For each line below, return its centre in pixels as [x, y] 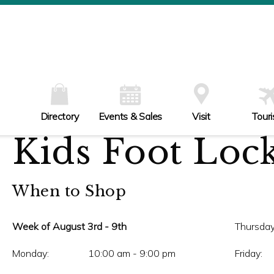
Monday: [31, 254]
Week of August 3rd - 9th [119, 227]
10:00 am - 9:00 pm [131, 254]
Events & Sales [130, 116]
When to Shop [69, 191]
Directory [60, 116]
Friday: [248, 254]
